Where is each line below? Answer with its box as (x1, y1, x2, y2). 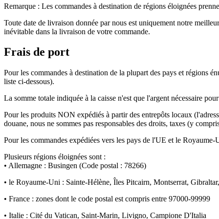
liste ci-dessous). (4, 77, 54, 86)
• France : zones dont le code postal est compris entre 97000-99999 (4, 195, 210, 203)
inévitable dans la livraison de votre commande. (4, 27, 150, 36)
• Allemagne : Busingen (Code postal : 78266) (4, 161, 146, 170)
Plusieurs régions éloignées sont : (4, 153, 106, 161)
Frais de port (4, 45, 69, 59)
